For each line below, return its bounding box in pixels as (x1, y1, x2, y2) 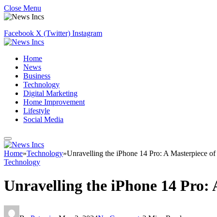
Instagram (72, 29, 102, 37)
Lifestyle (23, 107, 50, 115)
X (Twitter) (36, 29, 70, 37)
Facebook (4, 29, 34, 37)
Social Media (23, 115, 63, 124)
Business (23, 72, 50, 80)
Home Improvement (23, 98, 85, 106)
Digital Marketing (23, 89, 77, 97)
